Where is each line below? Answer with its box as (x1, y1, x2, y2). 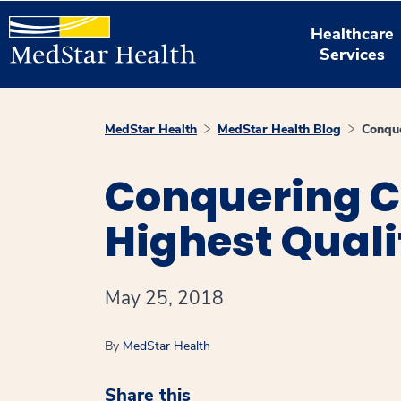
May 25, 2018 (105, 286, 224, 311)
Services (320, 43, 386, 65)
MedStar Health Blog (218, 121, 341, 138)
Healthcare (311, 22, 395, 45)
